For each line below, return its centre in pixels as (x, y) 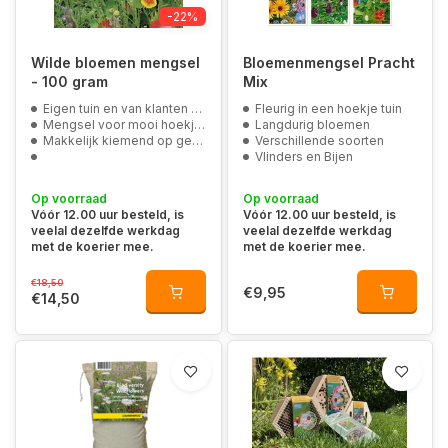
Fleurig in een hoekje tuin (328, 108)
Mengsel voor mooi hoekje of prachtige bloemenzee (118, 124)
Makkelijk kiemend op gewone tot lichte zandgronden (117, 140)
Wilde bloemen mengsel (115, 62)
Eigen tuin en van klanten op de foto (117, 108)
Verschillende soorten (319, 140)
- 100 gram (69, 81)
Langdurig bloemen (312, 124)
